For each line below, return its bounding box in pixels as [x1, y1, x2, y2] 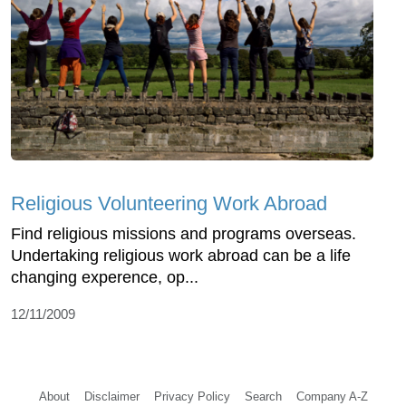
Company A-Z [295, 389, 368, 403]
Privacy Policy [153, 389, 230, 403]
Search [244, 389, 282, 403]
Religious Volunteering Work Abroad [11, 191, 327, 215]
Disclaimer [83, 389, 140, 403]
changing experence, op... [11, 267, 198, 286]
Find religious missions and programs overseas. [11, 224, 356, 243]
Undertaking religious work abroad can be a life [11, 246, 351, 265]
